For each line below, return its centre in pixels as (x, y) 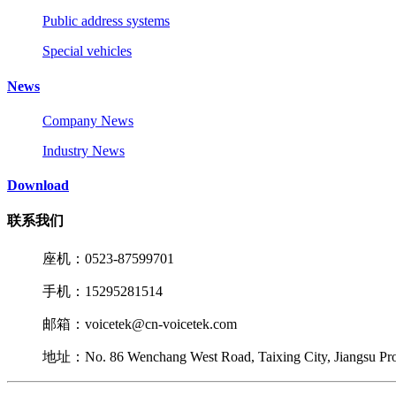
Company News (88, 120)
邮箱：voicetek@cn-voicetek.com (140, 324)
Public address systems (106, 21)
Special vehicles (87, 51)
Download (38, 186)
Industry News (84, 150)
